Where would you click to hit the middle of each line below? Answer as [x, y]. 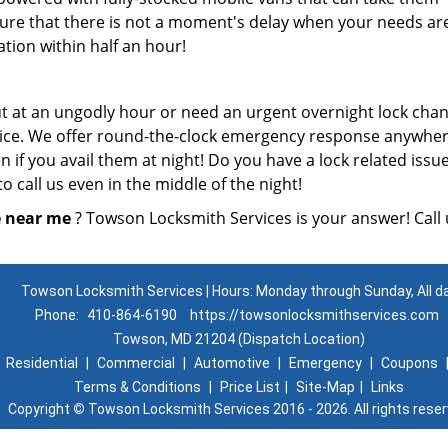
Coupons [409, 363]
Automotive [231, 363]
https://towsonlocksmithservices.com [314, 315]
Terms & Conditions [137, 387]
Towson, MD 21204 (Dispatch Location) [239, 339]
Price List [250, 387]
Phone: [58, 315]
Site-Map [325, 387]
